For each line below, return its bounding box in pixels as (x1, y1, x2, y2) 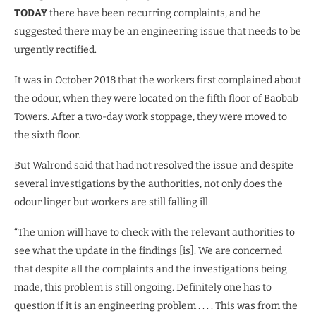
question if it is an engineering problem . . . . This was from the (14, 300, 298, 312)
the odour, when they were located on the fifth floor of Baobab (14, 92, 298, 105)
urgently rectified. (14, 44, 97, 56)
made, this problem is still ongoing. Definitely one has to (14, 281, 272, 294)
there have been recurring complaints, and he (47, 7, 261, 20)
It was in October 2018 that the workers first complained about (14, 74, 301, 87)
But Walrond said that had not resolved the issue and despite (14, 159, 293, 172)
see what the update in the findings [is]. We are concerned (14, 245, 282, 257)
